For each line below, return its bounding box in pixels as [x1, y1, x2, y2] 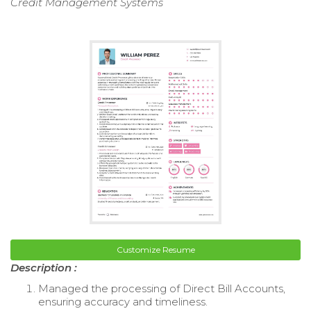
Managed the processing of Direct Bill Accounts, [38, 282, 285, 296]
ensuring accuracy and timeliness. [38, 295, 208, 309]
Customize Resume [116, 244, 195, 255]
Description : [10, 261, 77, 275]
